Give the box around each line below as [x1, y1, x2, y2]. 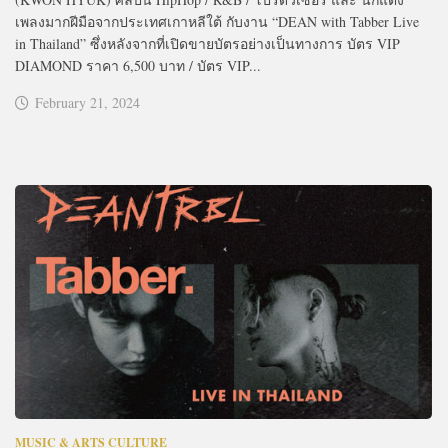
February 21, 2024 [35, 93, 140, 113]
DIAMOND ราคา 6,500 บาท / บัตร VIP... [15, 56, 261, 76]
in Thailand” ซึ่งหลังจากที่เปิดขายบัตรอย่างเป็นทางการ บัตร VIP [15, 34, 400, 54]
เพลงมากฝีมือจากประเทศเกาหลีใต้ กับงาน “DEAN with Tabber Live [15, 12, 419, 32]
